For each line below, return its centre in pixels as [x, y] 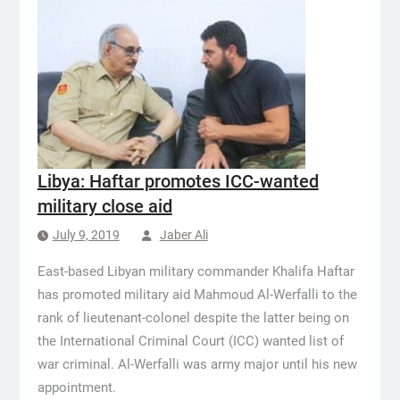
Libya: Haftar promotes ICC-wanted [178, 181]
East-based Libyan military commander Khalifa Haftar [196, 271]
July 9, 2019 [86, 235]
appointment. [76, 387]
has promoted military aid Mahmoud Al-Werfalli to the [197, 295]
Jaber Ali [183, 235]
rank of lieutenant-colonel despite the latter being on [193, 318]
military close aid [104, 206]
